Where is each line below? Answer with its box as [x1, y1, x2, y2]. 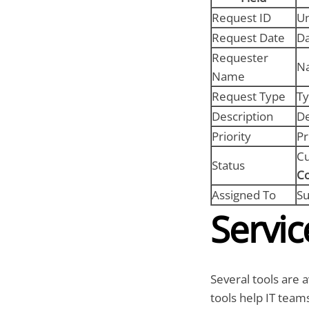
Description [211, 108, 273, 125]
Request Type [211, 88, 286, 105]
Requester [211, 50, 268, 66]
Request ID [211, 10, 271, 26]
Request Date [211, 30, 285, 46]
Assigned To [211, 187, 276, 203]
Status [211, 157, 245, 174]
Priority [211, 128, 251, 145]
